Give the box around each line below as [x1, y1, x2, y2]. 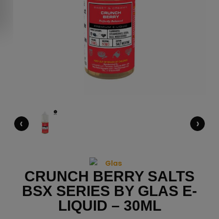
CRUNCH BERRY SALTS [24, 168, 195, 185]
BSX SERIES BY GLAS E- [22, 183, 197, 199]
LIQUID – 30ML [58, 197, 161, 214]
